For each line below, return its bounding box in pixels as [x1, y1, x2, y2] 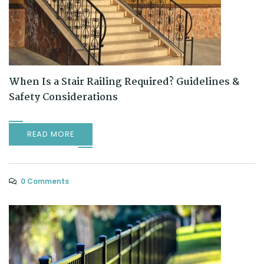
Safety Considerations [9, 90, 118, 106]
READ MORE [27, 128, 74, 140]
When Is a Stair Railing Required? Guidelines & [9, 74, 239, 91]
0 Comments [21, 176, 69, 187]
